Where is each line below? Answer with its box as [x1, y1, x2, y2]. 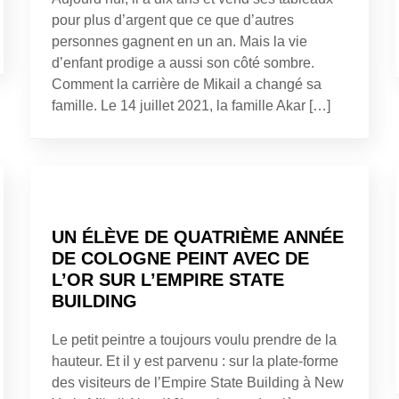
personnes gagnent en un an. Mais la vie [52, 33, 307, 49]
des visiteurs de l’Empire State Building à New [52, 374, 344, 390]
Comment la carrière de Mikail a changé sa [52, 76, 322, 92]
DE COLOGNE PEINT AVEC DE [52, 248, 309, 268]
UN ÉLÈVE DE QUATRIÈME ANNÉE [52, 226, 344, 247]
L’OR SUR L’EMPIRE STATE [52, 269, 284, 289]
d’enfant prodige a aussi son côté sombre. [52, 54, 314, 70]
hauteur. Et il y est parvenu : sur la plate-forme [52, 353, 338, 369]
